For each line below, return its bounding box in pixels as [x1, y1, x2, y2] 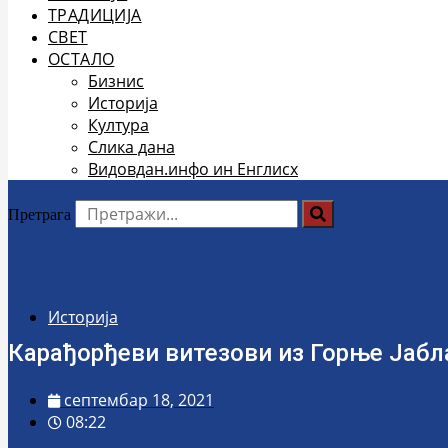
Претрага [8, 206, 71, 223]
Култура [88, 114, 149, 136]
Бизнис [88, 70, 144, 92]
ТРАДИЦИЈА [48, 4, 142, 26]
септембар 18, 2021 [64, 389, 214, 411]
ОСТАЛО [48, 48, 115, 70]
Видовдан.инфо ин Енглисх [88, 158, 298, 180]
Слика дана [88, 136, 175, 158]
